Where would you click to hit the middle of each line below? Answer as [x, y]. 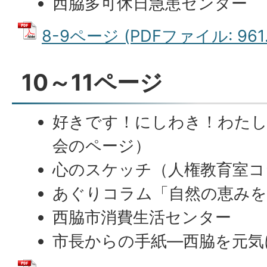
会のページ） [102, 146]
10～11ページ [92, 82]
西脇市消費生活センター [142, 217]
